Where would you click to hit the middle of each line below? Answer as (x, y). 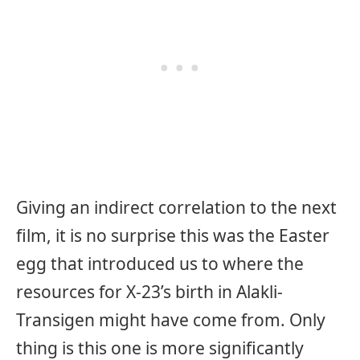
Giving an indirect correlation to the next (176, 207)
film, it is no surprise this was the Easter (173, 235)
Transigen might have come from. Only (171, 319)
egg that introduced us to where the (160, 263)
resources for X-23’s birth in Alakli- (149, 291)
